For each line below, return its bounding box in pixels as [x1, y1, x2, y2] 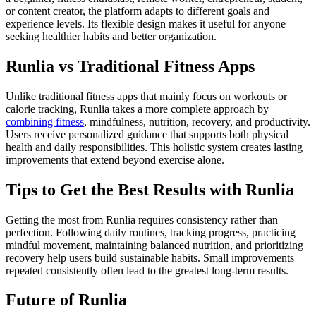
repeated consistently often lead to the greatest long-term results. [6, 264, 288, 276]
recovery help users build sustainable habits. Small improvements [6, 251, 294, 264]
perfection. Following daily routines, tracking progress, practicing [6, 226, 296, 238]
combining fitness [6, 115, 84, 128]
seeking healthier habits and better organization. [6, 30, 217, 42]
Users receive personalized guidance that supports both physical [6, 128, 288, 140]
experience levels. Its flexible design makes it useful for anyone [6, 17, 286, 30]
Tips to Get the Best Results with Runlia [6, 180, 294, 199]
